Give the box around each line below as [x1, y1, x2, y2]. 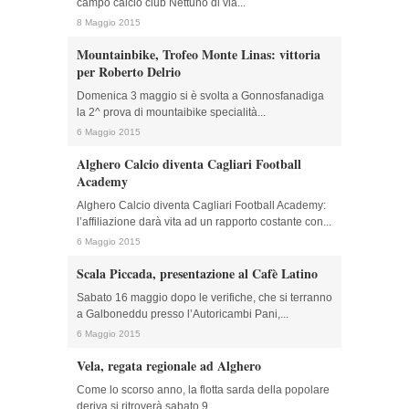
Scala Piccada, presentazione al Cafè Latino [77, 264, 318, 283]
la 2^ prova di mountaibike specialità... [77, 106, 266, 119]
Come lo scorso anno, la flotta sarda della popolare [77, 383, 330, 396]
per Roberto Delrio [77, 62, 181, 81]
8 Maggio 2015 [77, 17, 141, 27]
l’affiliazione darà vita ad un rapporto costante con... [77, 215, 331, 228]
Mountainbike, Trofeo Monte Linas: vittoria [77, 45, 320, 64]
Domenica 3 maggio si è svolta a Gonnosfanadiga [77, 89, 324, 102]
